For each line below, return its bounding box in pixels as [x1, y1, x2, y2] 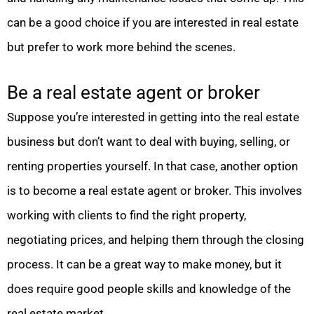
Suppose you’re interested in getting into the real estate [7, 110, 299, 125]
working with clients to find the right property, [7, 208, 246, 223]
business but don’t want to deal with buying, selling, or [7, 135, 290, 149]
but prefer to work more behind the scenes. [7, 40, 235, 55]
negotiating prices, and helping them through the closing [7, 233, 304, 247]
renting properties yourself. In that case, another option [7, 159, 298, 174]
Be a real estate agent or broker [7, 82, 260, 104]
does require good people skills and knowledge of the [7, 282, 291, 296]
